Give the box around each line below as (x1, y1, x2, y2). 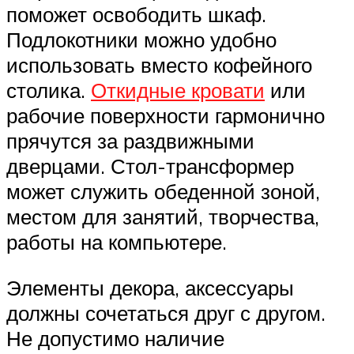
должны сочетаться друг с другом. (6, 299, 326, 326)
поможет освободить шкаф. (6, 2, 266, 28)
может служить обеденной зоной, (6, 179, 320, 205)
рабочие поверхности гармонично (6, 103, 325, 129)
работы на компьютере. (6, 229, 227, 255)
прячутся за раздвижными (6, 128, 254, 154)
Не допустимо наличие (6, 325, 224, 351)
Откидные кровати (91, 77, 265, 104)
